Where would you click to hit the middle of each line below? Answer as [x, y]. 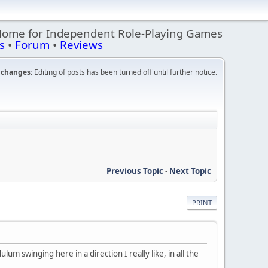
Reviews [81, 45]
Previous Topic [135, 171]
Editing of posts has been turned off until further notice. [125, 72]
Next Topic [190, 171]
